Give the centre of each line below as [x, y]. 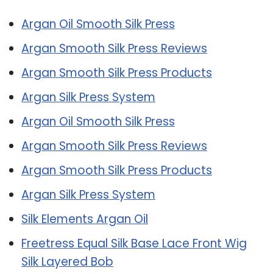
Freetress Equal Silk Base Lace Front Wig [134, 243]
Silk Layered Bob [67, 261]
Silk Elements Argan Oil [85, 219]
